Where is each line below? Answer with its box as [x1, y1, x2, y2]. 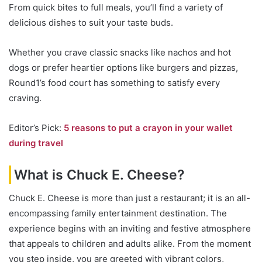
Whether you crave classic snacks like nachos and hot [9, 46, 231, 58]
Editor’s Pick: [9, 122, 64, 133]
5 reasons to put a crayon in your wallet [64, 122, 233, 133]
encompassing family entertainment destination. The [9, 208, 227, 219]
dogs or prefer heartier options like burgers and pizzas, [9, 61, 238, 73]
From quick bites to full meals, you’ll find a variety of [9, 1, 223, 13]
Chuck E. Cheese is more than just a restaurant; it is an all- [9, 192, 250, 204]
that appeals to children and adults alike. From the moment [9, 238, 251, 250]
